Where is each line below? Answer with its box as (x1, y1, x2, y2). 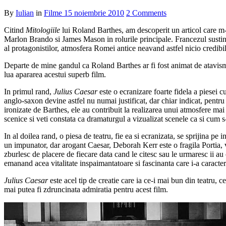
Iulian (16, 9, 34, 18)
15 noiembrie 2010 (64, 9, 124, 18)
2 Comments (126, 9, 166, 18)
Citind (4, 26, 26, 35)
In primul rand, (4, 87, 53, 96)
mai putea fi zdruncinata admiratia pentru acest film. (4, 185, 168, 194)
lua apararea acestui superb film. (4, 70, 106, 79)
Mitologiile (26, 26, 60, 35)
